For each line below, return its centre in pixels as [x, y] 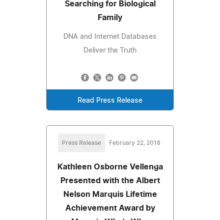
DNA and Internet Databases [110, 37]
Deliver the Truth [110, 50]
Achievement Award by [110, 208]
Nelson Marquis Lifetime [110, 194]
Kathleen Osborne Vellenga [110, 167]
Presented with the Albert [110, 180]
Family [110, 17]
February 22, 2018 [135, 143]
